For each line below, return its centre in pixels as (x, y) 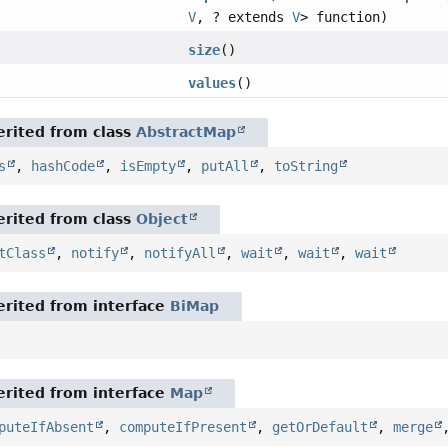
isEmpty (148, 165)
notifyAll (180, 252)
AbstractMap (186, 131)
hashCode (63, 165)
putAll (225, 165)
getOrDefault (320, 426)
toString (306, 165)
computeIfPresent (183, 426)
